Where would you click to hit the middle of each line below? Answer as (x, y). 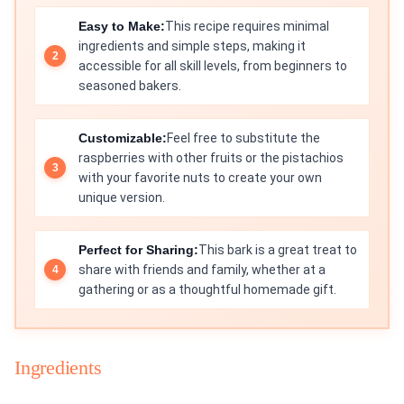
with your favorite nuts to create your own (200, 178)
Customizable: (123, 138)
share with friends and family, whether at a (202, 270)
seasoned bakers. (130, 86)
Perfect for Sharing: (138, 250)
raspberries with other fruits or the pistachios (211, 158)
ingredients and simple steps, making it (192, 46)
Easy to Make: (122, 27)
